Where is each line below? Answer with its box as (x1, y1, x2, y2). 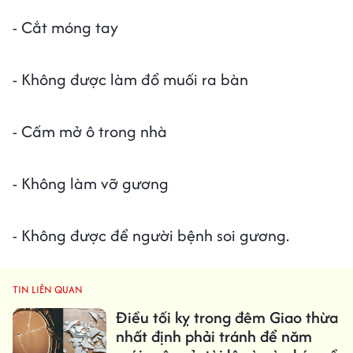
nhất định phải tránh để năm (115, 324, 312, 347)
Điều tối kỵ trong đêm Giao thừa (115, 305, 338, 329)
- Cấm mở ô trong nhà (13, 119, 167, 143)
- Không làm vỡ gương (13, 171, 169, 195)
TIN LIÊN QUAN (13, 281, 83, 297)
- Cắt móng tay (13, 15, 118, 39)
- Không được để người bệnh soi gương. (13, 223, 289, 247)
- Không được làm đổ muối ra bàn (13, 67, 248, 91)
